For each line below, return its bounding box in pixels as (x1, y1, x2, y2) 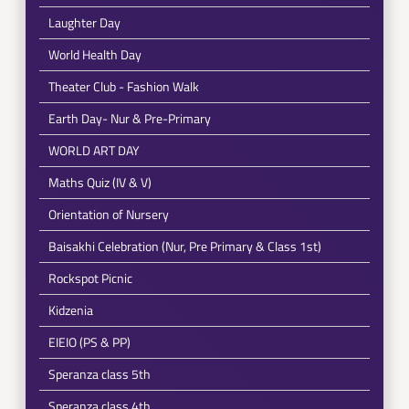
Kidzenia (47, 300, 93, 320)
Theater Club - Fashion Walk (47, 77, 199, 96)
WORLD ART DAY (47, 141, 140, 160)
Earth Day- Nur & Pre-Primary (47, 109, 211, 128)
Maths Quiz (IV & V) (47, 173, 152, 192)
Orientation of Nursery (47, 204, 169, 224)
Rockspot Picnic (47, 268, 132, 288)
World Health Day (47, 45, 142, 64)
